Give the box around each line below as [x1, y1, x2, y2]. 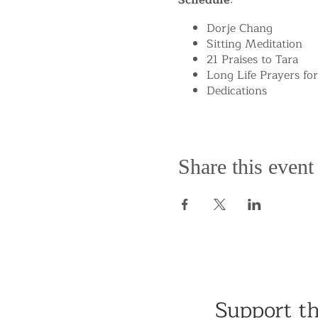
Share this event [177, 155, 314, 178]
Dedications [206, 82, 267, 100]
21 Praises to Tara [206, 50, 298, 69]
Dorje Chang [206, 19, 273, 38]
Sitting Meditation [206, 35, 302, 53]
